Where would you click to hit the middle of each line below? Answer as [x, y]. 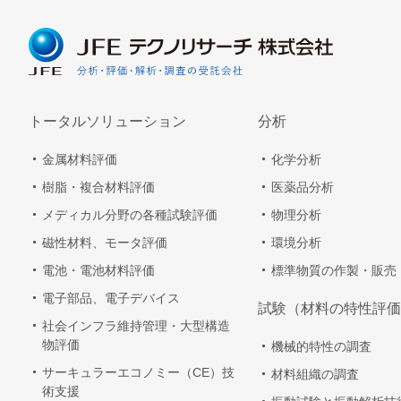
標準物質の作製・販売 [334, 271]
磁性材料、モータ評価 [105, 243]
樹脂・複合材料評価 [98, 188]
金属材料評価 [80, 160]
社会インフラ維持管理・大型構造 [136, 326]
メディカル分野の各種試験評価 [130, 215]
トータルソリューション [107, 122]
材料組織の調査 [315, 375]
